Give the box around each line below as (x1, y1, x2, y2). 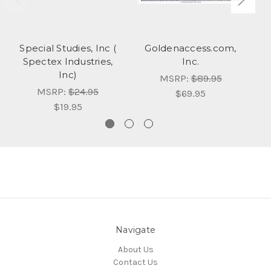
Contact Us (113, 257, 158, 268)
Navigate (116, 224, 155, 236)
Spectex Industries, (22, 56, 113, 68)
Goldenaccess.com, (145, 42, 237, 54)
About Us (117, 244, 154, 255)
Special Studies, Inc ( (19, 42, 116, 54)
